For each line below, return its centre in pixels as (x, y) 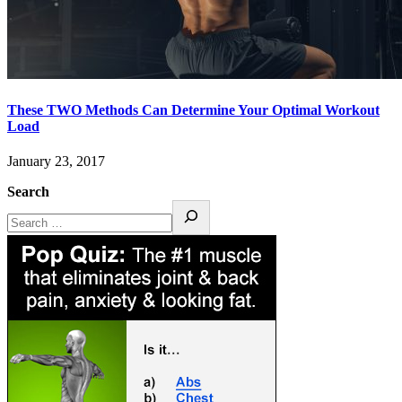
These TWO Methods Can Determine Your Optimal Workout (193, 109)
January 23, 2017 (56, 161)
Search (28, 191)
